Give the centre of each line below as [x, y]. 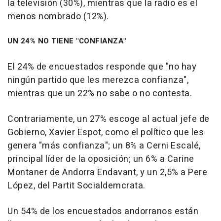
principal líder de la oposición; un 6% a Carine [101, 159]
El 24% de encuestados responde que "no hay [102, 67]
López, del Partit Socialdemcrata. [76, 185]
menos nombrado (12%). [58, 16]
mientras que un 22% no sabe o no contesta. [100, 93]
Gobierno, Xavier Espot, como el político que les [106, 132]
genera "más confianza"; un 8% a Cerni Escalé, [104, 146]
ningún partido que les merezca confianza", [98, 80]
